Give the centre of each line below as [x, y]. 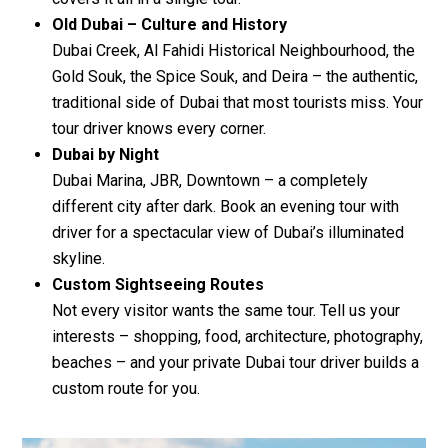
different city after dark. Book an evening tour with [225, 206]
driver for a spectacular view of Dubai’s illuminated [228, 232]
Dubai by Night [105, 154]
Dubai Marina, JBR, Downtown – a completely [210, 180]
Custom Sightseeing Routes [158, 284]
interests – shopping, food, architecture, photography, [237, 336]
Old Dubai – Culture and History [169, 24]
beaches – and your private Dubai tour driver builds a [235, 362]
